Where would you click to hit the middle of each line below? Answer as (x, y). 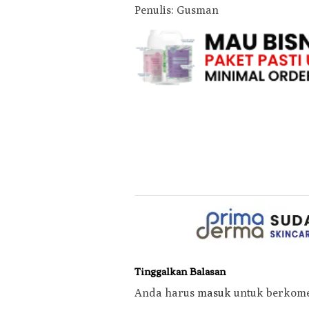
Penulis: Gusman (177, 10)
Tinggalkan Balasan (180, 272)
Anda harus (166, 293)
